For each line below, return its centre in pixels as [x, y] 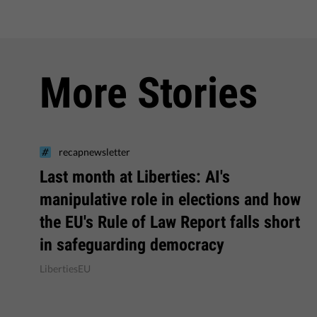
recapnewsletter [94, 152]
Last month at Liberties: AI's [135, 177]
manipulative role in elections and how [170, 200]
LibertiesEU [65, 269]
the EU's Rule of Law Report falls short [170, 222]
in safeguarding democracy [132, 245]
